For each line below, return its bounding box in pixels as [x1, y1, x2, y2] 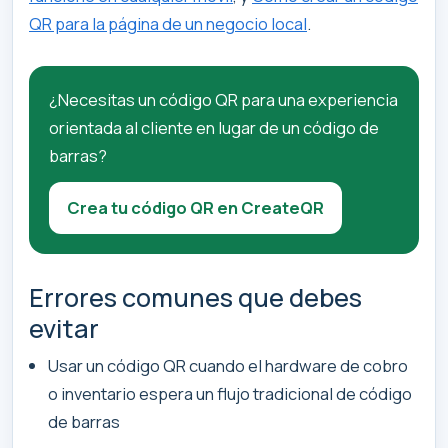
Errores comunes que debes [29, 280, 362, 316]
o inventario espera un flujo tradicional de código [48, 382, 413, 406]
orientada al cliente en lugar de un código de [49, 116, 379, 140]
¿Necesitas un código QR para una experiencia [49, 88, 398, 112]
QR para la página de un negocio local [29, 12, 307, 36]
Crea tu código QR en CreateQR [67, 196, 324, 220]
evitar [29, 311, 99, 347]
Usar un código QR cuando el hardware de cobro [48, 354, 409, 378]
